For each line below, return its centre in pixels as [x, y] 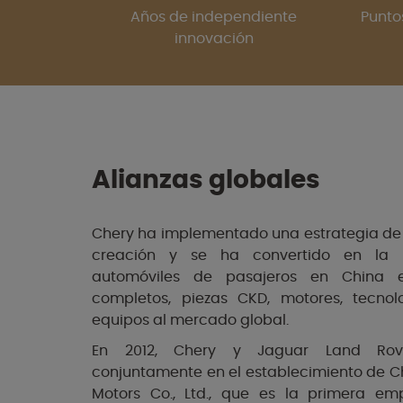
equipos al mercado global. [190, 321]
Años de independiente [214, 18]
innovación [214, 39]
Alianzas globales [206, 181]
